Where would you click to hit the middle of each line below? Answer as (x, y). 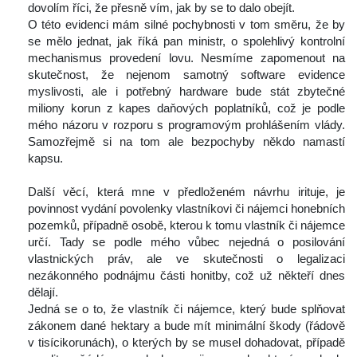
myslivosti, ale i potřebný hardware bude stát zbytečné (186, 92)
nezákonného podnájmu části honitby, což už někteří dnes (186, 276)
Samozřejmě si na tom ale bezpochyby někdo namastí (186, 142)
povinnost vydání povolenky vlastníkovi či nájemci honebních (186, 209)
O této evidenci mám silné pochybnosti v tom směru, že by (186, 25)
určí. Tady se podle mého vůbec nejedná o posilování (186, 242)
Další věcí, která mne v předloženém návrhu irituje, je (186, 192)
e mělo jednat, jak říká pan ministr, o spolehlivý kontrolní (186, 41)
